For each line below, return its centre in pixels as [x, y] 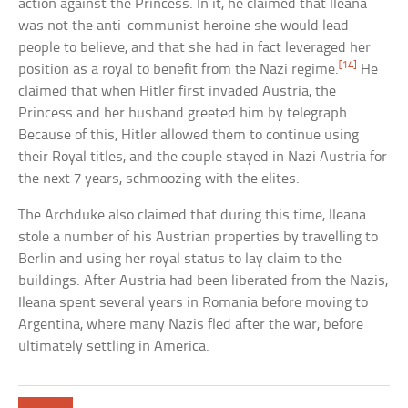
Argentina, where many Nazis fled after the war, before [191, 325]
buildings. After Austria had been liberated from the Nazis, [204, 281]
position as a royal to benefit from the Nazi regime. [179, 70]
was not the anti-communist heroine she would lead [184, 26]
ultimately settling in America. [114, 347]
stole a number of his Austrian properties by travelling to [199, 238]
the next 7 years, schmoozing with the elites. [159, 179]
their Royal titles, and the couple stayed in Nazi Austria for [203, 158]
